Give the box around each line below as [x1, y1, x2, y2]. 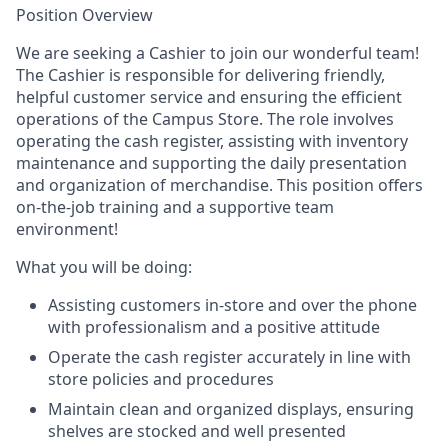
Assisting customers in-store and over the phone [48, 294, 417, 316]
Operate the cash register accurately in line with [48, 346, 411, 368]
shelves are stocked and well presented [48, 420, 346, 442]
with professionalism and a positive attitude [48, 316, 380, 338]
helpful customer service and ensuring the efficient [16, 86, 402, 108]
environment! [16, 218, 118, 240]
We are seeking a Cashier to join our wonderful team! [16, 42, 419, 64]
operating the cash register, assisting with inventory [16, 130, 408, 152]
